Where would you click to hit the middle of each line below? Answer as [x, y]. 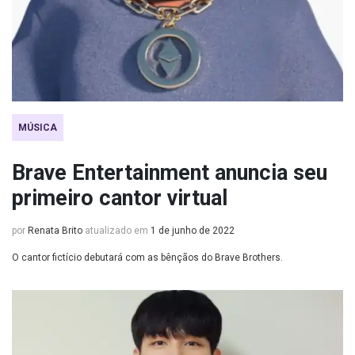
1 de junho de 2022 [193, 231]
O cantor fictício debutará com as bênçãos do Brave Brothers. [147, 258]
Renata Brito [55, 231]
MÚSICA [38, 128]
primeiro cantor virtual [120, 198]
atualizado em [116, 231]
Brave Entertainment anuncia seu [170, 173]
